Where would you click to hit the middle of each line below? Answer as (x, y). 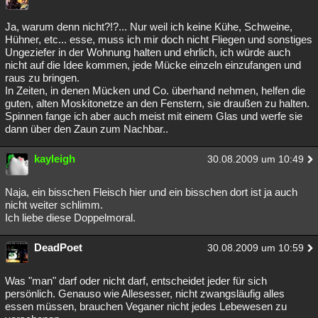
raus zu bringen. (42, 78)
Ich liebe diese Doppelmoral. (70, 218)
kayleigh (55, 159)
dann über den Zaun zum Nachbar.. (87, 129)
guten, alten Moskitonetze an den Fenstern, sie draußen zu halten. (157, 103)
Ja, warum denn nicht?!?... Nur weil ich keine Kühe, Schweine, (149, 27)
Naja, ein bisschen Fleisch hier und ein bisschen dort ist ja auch (151, 192)
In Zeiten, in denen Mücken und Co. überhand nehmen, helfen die (155, 91)
